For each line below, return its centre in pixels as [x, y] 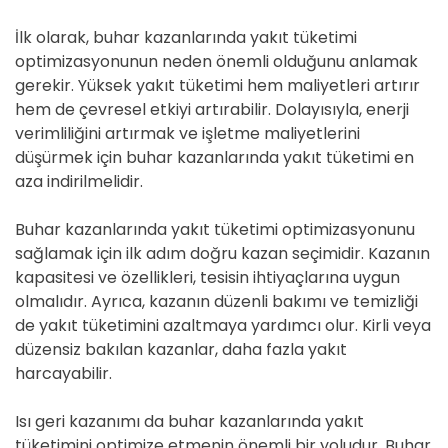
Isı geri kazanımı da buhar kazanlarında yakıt [189, 421]
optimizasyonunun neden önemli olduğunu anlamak [216, 61]
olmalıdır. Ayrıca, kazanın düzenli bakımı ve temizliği [216, 301]
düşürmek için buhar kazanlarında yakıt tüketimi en [214, 157]
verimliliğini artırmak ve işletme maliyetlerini [187, 133]
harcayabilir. [63, 373]
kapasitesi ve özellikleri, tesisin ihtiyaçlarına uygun [207, 277]
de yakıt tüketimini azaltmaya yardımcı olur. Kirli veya [223, 325]
